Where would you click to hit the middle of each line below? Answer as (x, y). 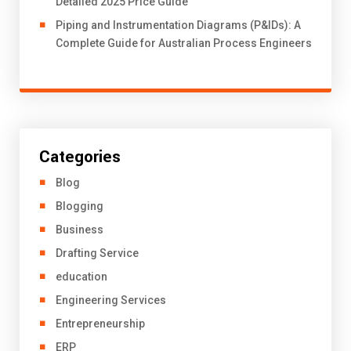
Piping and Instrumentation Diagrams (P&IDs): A (178, 25)
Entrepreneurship (100, 323)
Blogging (80, 206)
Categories (80, 156)
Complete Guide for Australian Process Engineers (184, 43)
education (81, 276)
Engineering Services (111, 300)
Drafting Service (97, 253)
